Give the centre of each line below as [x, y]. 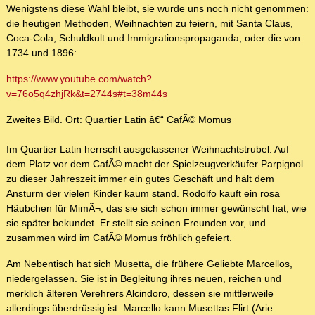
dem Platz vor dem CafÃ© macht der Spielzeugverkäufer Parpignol [155, 164]
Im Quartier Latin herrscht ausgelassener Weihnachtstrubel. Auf [148, 149]
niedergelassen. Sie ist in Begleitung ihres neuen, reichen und [144, 279]
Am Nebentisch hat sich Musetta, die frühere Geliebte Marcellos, [149, 264]
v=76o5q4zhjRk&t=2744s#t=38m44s [87, 94]
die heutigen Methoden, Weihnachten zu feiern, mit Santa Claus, [150, 24]
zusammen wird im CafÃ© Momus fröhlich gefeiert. [119, 238]
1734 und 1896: [41, 53]
